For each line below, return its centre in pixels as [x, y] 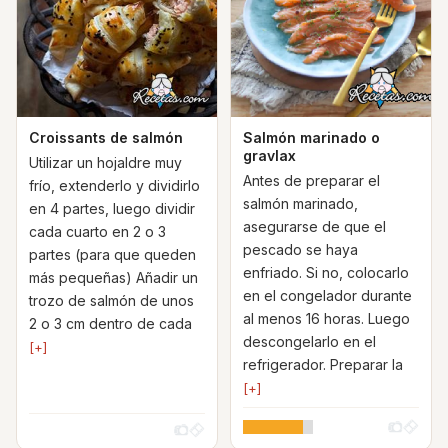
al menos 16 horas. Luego [326, 318]
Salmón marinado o [311, 137]
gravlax [269, 155]
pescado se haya [300, 249]
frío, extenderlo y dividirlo [114, 185]
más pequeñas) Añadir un [113, 277]
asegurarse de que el [314, 226]
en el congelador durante [327, 295]
